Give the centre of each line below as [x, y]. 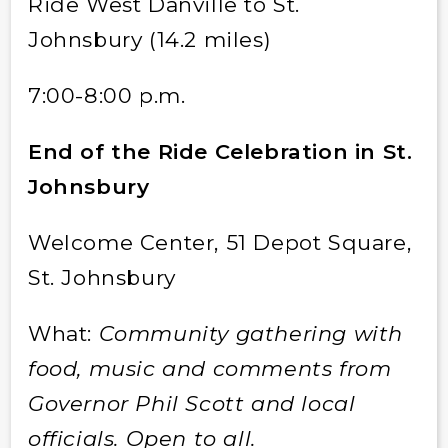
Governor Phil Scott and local [191, 403]
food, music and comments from [209, 368]
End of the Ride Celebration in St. [220, 151]
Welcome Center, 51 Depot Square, [219, 242]
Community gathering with [250, 333]
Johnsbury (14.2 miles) [149, 39]
